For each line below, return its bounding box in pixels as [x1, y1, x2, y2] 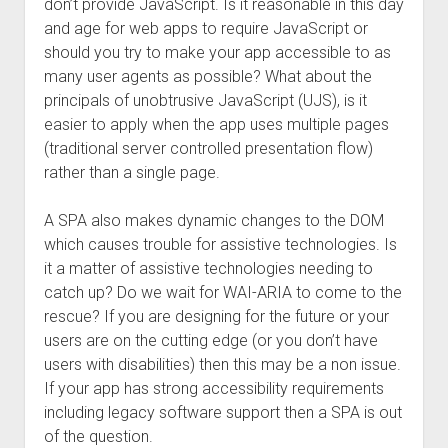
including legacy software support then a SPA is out [43, 403, 402, 422]
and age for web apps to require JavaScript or [43, 19, 368, 38]
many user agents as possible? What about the [43, 67, 372, 86]
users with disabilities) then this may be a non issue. [43, 355, 401, 374]
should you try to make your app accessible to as [43, 43, 391, 62]
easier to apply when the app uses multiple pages [43, 115, 389, 134]
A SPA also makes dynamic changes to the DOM [43, 211, 384, 230]
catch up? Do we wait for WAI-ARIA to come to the [43, 283, 402, 302]
